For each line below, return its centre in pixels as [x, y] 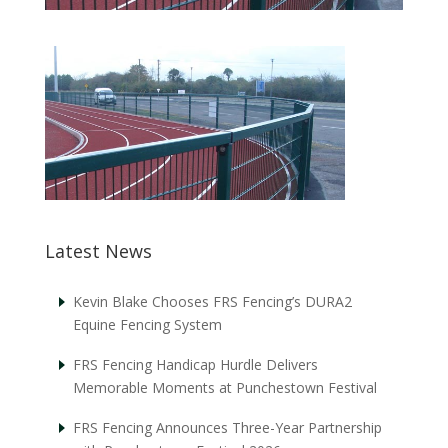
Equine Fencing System [147, 325]
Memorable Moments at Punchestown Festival [224, 387]
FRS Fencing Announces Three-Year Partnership [227, 427]
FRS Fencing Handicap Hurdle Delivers [195, 364]
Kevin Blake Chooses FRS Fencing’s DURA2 [212, 302]
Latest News [98, 250]
